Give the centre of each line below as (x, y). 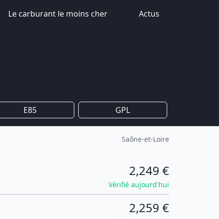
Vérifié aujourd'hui (139, 185)
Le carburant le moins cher (58, 14)
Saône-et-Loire (145, 139)
